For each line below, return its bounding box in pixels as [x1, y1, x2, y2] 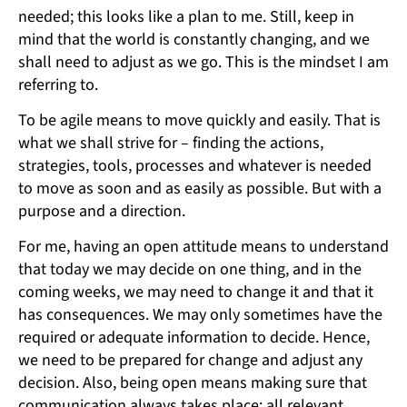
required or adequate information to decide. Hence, [18, 325, 370, 349]
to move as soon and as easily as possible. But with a [18, 176, 382, 200]
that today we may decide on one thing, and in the [18, 257, 362, 281]
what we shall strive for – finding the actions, [18, 131, 323, 154]
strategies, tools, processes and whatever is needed [18, 154, 372, 177]
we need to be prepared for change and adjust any [18, 348, 362, 372]
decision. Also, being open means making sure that [18, 371, 367, 394]
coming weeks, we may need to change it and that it [18, 280, 373, 303]
